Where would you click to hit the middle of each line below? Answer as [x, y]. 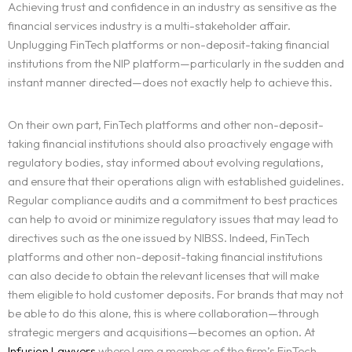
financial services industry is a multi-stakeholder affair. [149, 26]
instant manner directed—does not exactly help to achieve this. [170, 82]
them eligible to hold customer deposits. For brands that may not [176, 295]
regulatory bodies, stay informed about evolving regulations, [166, 163]
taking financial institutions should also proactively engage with [170, 144]
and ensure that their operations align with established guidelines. [176, 181]
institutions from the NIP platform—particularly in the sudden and [176, 64]
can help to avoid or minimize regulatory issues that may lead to [173, 219]
